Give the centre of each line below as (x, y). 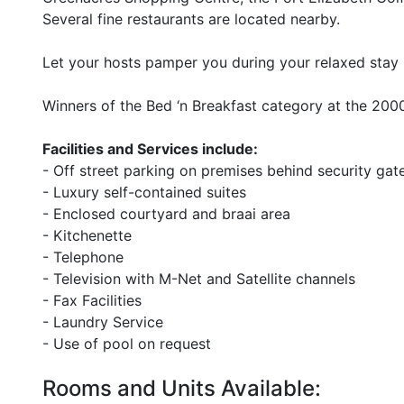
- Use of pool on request (127, 344)
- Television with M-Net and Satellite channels (199, 279)
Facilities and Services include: (150, 149)
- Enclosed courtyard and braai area (166, 214)
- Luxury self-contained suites (144, 192)
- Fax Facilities (92, 300)
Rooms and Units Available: (182, 388)
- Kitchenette (87, 235)
